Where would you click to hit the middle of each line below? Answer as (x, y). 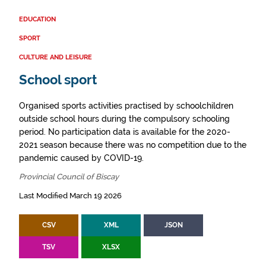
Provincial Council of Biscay (69, 177)
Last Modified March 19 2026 (70, 196)
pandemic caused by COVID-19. (81, 158)
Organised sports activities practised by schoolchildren (126, 106)
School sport (58, 80)
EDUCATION (37, 19)
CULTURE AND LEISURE (56, 57)
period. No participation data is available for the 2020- (125, 132)
